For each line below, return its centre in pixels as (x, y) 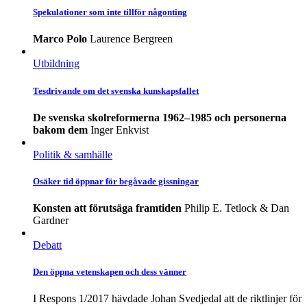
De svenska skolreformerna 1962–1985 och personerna (160, 117)
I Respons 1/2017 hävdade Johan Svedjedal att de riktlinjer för (167, 299)
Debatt (47, 245)
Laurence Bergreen (131, 39)
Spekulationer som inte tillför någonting (110, 12)
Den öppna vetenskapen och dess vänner (110, 272)
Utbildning (56, 64)
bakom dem (60, 130)
